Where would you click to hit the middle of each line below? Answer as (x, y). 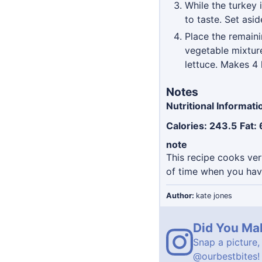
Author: (181, 196)
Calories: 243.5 (201, 126)
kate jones (214, 196)
